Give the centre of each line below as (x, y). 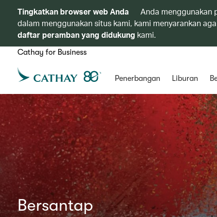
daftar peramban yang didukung (76, 35)
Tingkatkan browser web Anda (74, 11)
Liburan (185, 78)
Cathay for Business (52, 52)
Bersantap (55, 205)
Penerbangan (137, 78)
